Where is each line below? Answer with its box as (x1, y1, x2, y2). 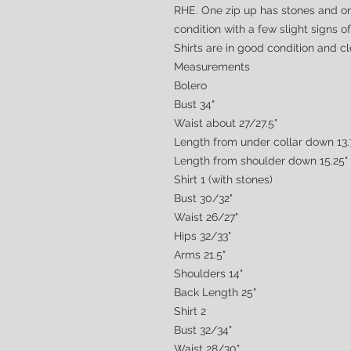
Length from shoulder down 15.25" (174, 154, 348, 167)
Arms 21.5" (174, 248, 226, 261)
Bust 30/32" (174, 192, 233, 204)
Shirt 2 (174, 305, 206, 317)
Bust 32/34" (174, 324, 232, 336)
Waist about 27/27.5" (174, 117, 277, 129)
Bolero (174, 79, 210, 92)
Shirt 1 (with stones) (174, 173, 276, 186)
